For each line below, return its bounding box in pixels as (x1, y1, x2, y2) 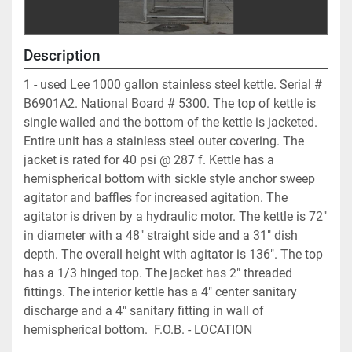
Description (24, 46, 101, 64)
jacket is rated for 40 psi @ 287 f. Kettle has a (24, 152, 274, 167)
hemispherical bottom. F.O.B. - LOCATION (24, 321, 252, 337)
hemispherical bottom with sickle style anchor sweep (24, 170, 315, 186)
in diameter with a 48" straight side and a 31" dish (24, 227, 298, 243)
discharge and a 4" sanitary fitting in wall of (24, 302, 264, 318)
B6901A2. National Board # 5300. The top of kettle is (24, 95, 316, 111)
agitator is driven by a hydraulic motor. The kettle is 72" (24, 208, 327, 224)
